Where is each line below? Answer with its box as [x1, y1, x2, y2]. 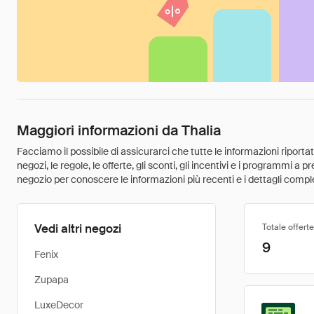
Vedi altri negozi [34, 221, 121, 236]
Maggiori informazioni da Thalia [17, 121, 221, 139]
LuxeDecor [34, 299, 83, 311]
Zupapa [34, 273, 69, 286]
